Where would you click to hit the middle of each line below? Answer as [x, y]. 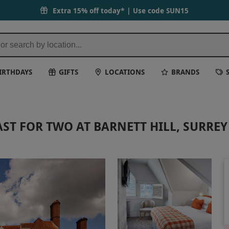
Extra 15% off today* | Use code [109, 10]
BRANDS [186, 72]
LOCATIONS [125, 72]
